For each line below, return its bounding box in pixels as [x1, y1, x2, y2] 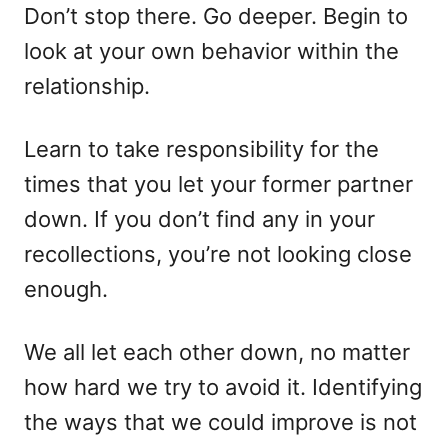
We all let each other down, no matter [24, 339, 410, 365]
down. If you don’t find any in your [24, 206, 375, 232]
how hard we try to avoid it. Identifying [24, 374, 422, 400]
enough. [24, 276, 108, 302]
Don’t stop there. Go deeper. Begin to [24, 3, 408, 29]
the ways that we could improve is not [24, 409, 417, 435]
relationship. [24, 73, 156, 99]
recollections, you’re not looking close [24, 241, 412, 267]
